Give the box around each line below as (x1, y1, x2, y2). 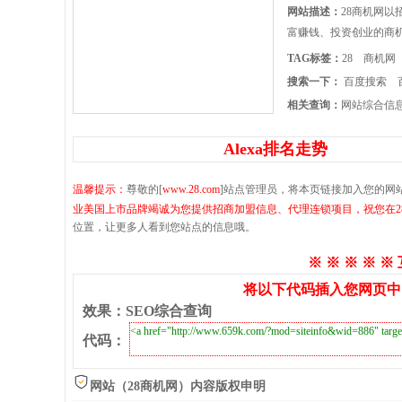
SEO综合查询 (126, 303, 212, 319)
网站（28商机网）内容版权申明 (90, 380, 266, 393)
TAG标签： (287, 52, 342, 65)
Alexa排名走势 (223, 140, 328, 158)
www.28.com (162, 183, 220, 196)
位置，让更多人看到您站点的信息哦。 (73, 221, 256, 233)
